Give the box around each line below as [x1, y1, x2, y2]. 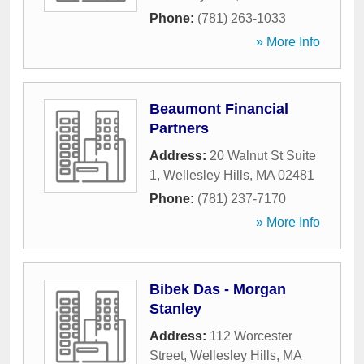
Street [149, 349, 184, 362]
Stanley [149, 301, 201, 317]
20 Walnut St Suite [210, 149, 316, 162]
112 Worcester [210, 329, 292, 343]
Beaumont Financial [149, 101, 288, 117]
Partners [149, 120, 209, 136]
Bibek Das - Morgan [149, 281, 286, 297]
